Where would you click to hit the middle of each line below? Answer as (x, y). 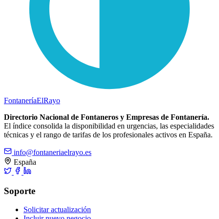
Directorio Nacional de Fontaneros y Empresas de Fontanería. (107, 117)
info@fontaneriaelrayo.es (52, 152)
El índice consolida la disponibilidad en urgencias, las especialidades (109, 126)
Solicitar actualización (57, 210)
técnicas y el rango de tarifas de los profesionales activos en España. (108, 134)
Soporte (20, 191)
